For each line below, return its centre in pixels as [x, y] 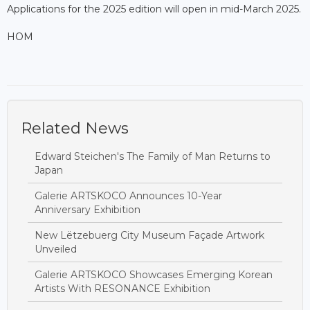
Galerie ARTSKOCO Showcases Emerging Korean [154, 274]
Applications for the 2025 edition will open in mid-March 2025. [154, 9]
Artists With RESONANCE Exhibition [122, 288]
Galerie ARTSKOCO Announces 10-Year [128, 195]
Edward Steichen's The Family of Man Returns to [153, 156]
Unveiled [56, 249]
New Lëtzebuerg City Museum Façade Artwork [149, 235]
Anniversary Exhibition [88, 209]
